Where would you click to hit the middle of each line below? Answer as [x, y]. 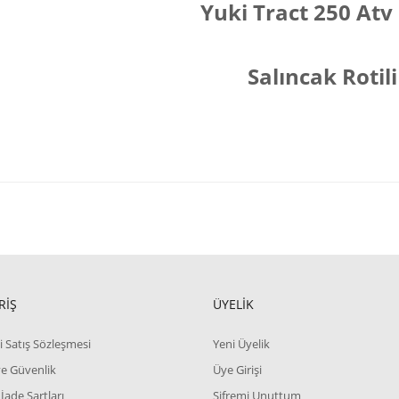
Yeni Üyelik [241, 344]
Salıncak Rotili [320, 76]
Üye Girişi [237, 370]
